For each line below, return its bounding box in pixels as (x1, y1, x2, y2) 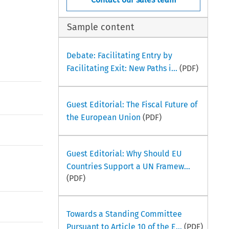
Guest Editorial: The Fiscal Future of (66, 99, 197, 109)
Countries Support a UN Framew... (66, 161, 190, 171)
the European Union (66, 112, 141, 122)
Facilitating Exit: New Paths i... (66, 63, 177, 73)
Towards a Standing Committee (66, 209, 182, 219)
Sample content (67, 21, 135, 33)
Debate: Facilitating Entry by (66, 50, 172, 60)
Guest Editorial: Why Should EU (66, 148, 182, 158)
